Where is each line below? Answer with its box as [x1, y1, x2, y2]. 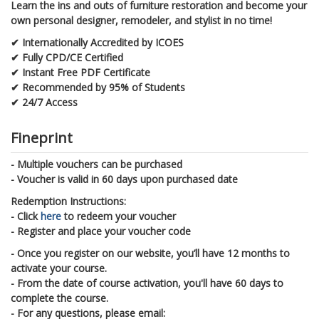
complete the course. [11, 291, 108, 305]
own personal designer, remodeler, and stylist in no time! [11, 13, 272, 27]
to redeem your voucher [61, 209, 176, 223]
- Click [11, 209, 41, 223]
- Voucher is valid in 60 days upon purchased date [11, 172, 238, 186]
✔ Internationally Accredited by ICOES [11, 35, 184, 49]
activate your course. [11, 261, 107, 275]
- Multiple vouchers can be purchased [11, 157, 182, 171]
